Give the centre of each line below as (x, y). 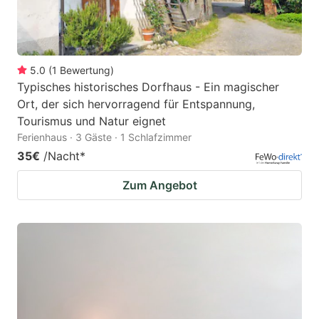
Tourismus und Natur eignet (91, 121)
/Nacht (62, 156)
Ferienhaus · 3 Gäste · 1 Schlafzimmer (104, 137)
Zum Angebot (159, 185)
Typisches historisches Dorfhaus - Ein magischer (148, 87)
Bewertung (85, 70)
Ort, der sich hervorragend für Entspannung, (136, 104)
